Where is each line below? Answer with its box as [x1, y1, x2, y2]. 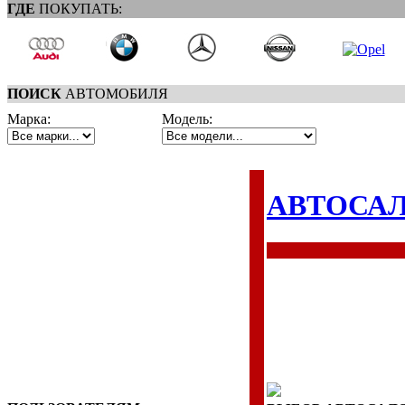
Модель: [162, 111, 212, 127]
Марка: [7, 111, 51, 127]
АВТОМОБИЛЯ [61, 86, 168, 101]
